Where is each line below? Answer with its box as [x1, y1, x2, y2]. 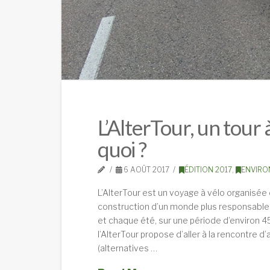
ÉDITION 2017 [184, 165, 232, 174]
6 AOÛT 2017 [122, 165, 170, 174]
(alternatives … [98, 243, 157, 254]
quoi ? [98, 136, 146, 162]
